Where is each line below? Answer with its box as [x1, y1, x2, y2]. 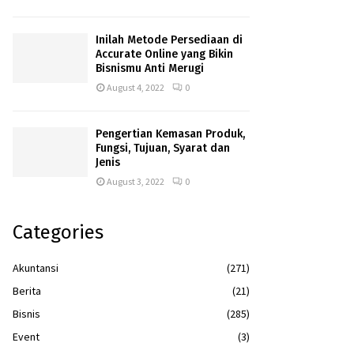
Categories [13, 220, 104, 243]
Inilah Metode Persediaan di [96, 32, 243, 47]
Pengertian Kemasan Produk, [96, 126, 245, 141]
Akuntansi [13, 260, 58, 275]
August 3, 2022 [107, 175, 164, 187]
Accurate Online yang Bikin [96, 47, 233, 61]
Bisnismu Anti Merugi [96, 61, 204, 75]
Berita [13, 283, 41, 298]
